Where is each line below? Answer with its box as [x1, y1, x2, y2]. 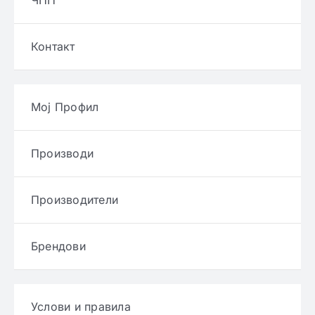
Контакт [30, 39, 75, 54]
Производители [30, 193, 119, 207]
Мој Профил [30, 100, 99, 115]
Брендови [30, 239, 86, 254]
